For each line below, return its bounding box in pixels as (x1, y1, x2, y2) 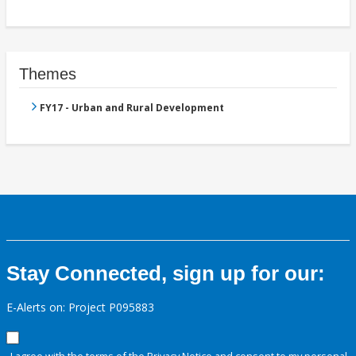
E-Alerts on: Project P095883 (6, 300, 154, 315)
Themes (19, 65, 76, 83)
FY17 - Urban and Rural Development (40, 101, 224, 115)
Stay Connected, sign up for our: (6, 261, 325, 286)
